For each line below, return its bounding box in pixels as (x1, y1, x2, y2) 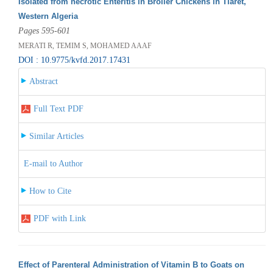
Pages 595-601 (18, 26, 70, 35)
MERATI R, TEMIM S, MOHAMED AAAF (18, 41, 152, 50)
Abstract (29, 76, 58, 86)
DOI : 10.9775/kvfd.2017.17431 (18, 55, 130, 65)
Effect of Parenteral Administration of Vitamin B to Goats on (18, 260, 244, 269)
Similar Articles (29, 131, 83, 141)
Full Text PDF (33, 104, 83, 113)
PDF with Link (33, 213, 86, 223)
